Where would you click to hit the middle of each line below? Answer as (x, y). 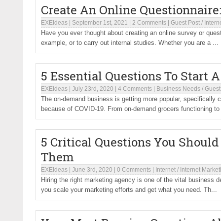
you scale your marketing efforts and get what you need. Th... (129, 190)
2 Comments (149, 23)
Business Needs (178, 89)
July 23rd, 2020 (93, 89)
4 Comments (135, 89)
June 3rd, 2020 (92, 170)
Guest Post (185, 23)
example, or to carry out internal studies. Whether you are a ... (130, 43)
